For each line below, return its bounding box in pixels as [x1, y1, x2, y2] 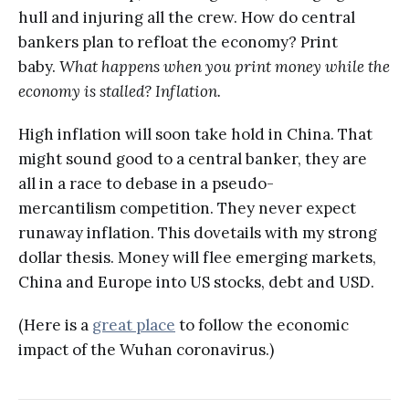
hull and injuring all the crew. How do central [18, 6, 355, 27]
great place [92, 314, 175, 335]
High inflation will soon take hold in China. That [18, 123, 372, 144]
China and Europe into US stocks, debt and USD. [18, 271, 374, 292]
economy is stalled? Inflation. [18, 80, 221, 101]
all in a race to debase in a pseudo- [18, 173, 274, 194]
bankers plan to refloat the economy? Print [18, 31, 338, 52]
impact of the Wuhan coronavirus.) [18, 339, 274, 360]
